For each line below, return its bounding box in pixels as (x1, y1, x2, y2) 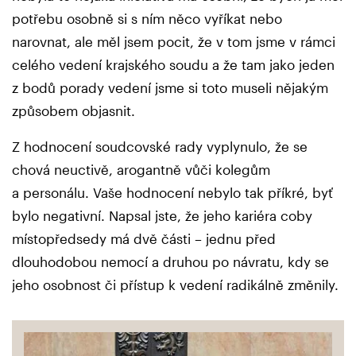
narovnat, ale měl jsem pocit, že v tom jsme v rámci (12, 33, 335, 50)
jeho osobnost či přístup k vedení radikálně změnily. (12, 277, 339, 293)
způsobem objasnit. (12, 103, 135, 119)
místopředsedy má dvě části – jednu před (12, 230, 276, 247)
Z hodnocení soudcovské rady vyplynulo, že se (12, 138, 308, 155)
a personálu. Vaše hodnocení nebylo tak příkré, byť (12, 184, 333, 201)
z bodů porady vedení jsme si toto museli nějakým (12, 79, 328, 96)
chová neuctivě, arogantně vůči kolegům (12, 161, 270, 178)
